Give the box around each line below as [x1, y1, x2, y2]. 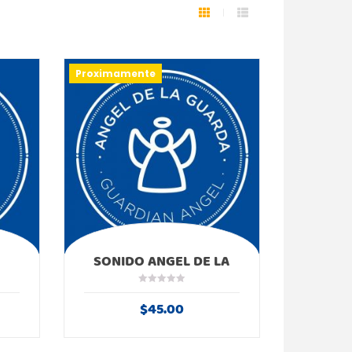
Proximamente [75, 67, 156, 80]
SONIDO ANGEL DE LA [93, 248, 230, 274]
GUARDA [134, 262, 189, 288]
